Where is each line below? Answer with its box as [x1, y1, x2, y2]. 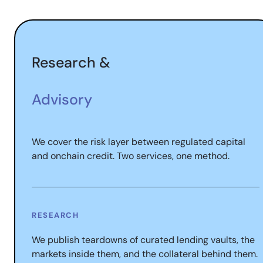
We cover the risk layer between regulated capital [32, 136, 245, 148]
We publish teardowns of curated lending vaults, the [32, 234, 255, 246]
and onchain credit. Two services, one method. [32, 150, 230, 162]
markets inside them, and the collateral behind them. [32, 248, 258, 260]
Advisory [32, 90, 92, 109]
